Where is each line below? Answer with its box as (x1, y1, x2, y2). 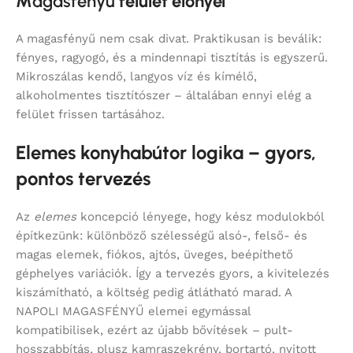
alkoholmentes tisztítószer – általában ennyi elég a (16, 88, 311, 103)
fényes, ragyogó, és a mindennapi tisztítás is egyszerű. (16, 50, 328, 65)
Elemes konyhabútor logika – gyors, (16, 141, 316, 165)
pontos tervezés (16, 167, 150, 191)
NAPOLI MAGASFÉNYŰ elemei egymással (16, 304, 251, 319)
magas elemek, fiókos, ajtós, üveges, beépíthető (16, 247, 293, 262)
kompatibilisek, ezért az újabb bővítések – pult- (16, 323, 293, 338)
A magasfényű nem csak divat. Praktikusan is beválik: (16, 32, 321, 46)
